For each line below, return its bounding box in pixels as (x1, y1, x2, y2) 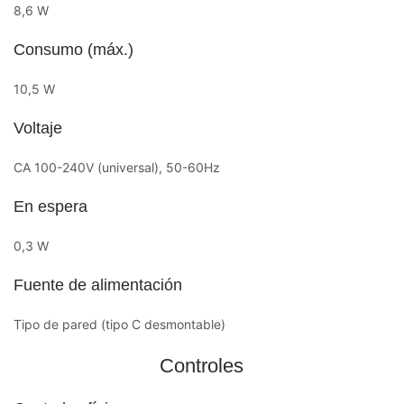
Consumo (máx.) (14, 40, 133, 59)
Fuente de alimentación (14, 275, 182, 294)
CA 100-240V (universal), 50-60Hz (14, 159, 220, 175)
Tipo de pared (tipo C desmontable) (14, 316, 225, 332)
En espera (14, 197, 87, 216)
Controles (160, 353, 244, 377)
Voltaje (14, 118, 62, 137)
